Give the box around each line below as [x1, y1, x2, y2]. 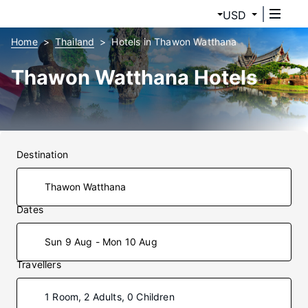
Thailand [54, 36, 95, 47]
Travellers [16, 258, 61, 270]
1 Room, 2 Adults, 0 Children [45, 291, 175, 302]
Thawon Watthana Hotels [11, 65, 257, 89]
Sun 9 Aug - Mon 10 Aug [45, 236, 157, 247]
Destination [16, 148, 68, 160]
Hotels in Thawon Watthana [111, 36, 237, 47]
